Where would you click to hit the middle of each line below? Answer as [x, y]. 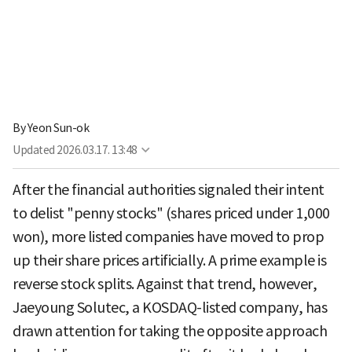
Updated [34, 150]
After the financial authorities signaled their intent [169, 189]
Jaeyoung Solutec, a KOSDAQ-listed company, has [170, 307]
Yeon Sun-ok [58, 128]
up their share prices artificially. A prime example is [169, 260]
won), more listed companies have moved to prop [168, 236]
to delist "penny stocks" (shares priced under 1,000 [171, 213]
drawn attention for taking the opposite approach [170, 331]
